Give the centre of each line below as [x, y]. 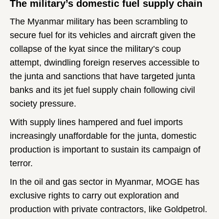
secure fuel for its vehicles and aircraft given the [103, 35]
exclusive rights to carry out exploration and [94, 195]
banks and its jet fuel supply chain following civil [102, 90]
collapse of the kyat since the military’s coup [95, 49]
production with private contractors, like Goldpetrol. [109, 209]
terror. [21, 163]
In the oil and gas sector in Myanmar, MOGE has [105, 182]
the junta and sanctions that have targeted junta [102, 76]
